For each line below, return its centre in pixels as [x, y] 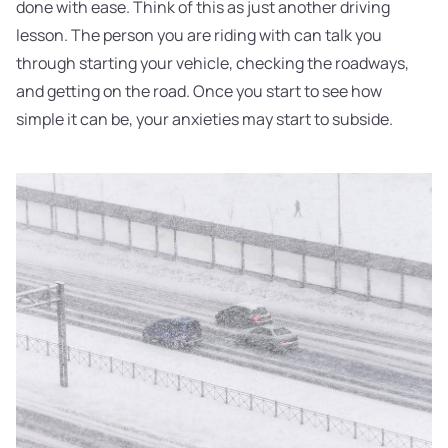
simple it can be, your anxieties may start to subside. [204, 119]
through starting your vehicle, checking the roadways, [212, 63]
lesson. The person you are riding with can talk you [199, 35]
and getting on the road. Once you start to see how [199, 91]
